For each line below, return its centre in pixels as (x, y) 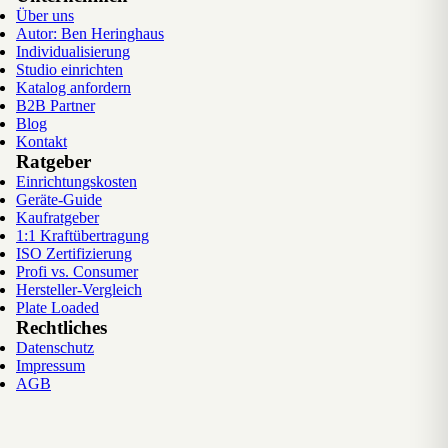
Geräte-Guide (59, 199)
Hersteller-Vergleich (79, 289)
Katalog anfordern (73, 87)
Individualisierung (73, 51)
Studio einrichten (69, 69)
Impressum (50, 365)
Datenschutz (55, 347)
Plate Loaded (57, 307)
